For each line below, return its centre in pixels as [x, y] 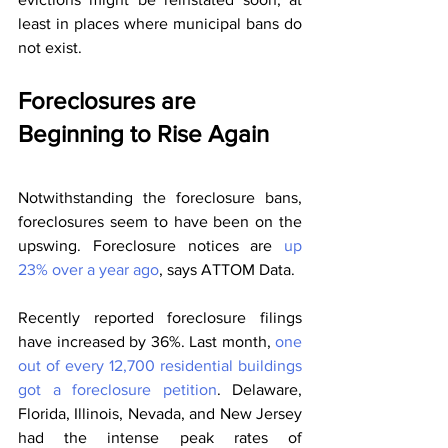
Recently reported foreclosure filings [160, 318]
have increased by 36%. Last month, [146, 342]
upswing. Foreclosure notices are [151, 246]
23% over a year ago [88, 270]
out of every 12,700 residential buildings [160, 366]
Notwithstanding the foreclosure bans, [160, 198]
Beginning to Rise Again [143, 134]
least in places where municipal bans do [160, 24]
